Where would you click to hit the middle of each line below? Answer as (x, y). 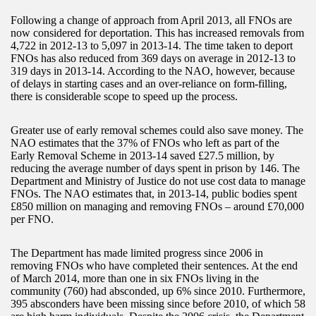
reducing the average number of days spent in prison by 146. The (155, 169)
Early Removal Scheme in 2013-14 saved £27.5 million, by (142, 156)
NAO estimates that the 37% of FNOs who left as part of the (145, 143)
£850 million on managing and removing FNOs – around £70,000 (157, 207)
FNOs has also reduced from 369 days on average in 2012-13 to (153, 59)
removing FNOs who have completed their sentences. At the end (154, 266)
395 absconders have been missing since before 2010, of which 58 (158, 304)
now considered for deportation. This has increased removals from (157, 33)
